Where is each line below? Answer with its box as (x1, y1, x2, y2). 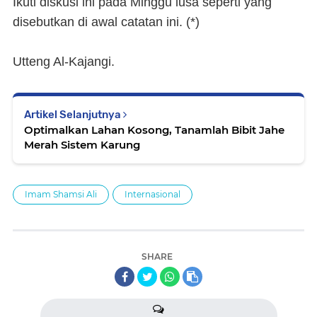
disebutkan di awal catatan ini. (13, 15, 186, 29)
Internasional (125, 189, 180, 200)
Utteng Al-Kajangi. (13, 54, 115, 69)
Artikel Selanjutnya (24, 108, 123, 121)
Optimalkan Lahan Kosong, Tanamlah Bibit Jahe (24, 123, 284, 137)
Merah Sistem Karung (24, 138, 140, 151)
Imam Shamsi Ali (25, 189, 97, 200)
